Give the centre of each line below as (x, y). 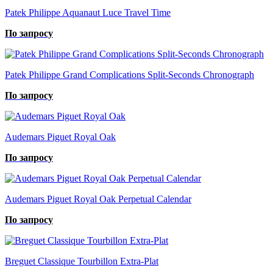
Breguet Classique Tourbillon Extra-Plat (82, 261)
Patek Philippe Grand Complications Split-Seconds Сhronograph (129, 74)
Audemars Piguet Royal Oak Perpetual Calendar (98, 199)
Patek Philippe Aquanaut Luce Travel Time (88, 12)
